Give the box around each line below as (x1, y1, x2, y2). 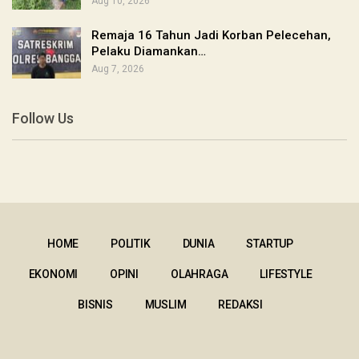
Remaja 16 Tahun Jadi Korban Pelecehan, (91, 28, 331, 43)
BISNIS (78, 297, 113, 311)
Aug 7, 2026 (91, 63, 144, 75)
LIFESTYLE (260, 267, 313, 280)
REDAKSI (218, 297, 263, 311)
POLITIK (111, 236, 151, 250)
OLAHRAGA (170, 267, 228, 280)
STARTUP (246, 236, 293, 250)
